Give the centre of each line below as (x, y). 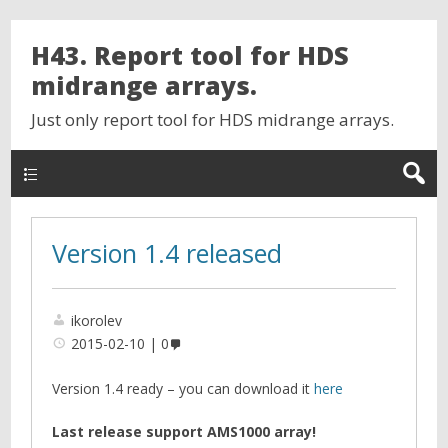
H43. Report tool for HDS (190, 55)
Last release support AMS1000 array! (184, 431)
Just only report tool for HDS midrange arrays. (213, 119)
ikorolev (97, 320)
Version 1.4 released (167, 253)
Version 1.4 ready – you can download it (183, 388)
